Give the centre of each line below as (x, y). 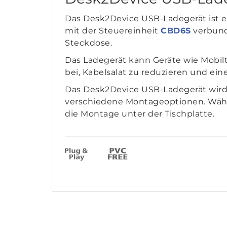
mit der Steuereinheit (113, 31)
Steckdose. (88, 43)
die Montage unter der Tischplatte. (140, 114)
